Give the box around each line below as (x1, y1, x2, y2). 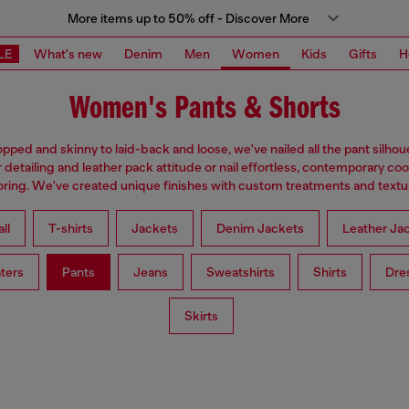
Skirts (184, 309, 218, 324)
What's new (34, 46, 102, 61)
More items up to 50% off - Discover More (67, 11, 309, 26)
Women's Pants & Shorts (68, 93, 341, 126)
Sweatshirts (206, 265, 275, 280)
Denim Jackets (215, 221, 304, 236)
